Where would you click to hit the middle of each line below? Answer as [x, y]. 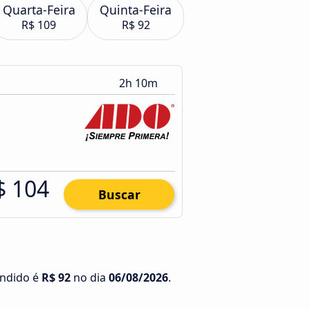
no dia [90, 277]
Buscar [119, 194]
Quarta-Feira [39, 10]
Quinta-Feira [136, 10]
